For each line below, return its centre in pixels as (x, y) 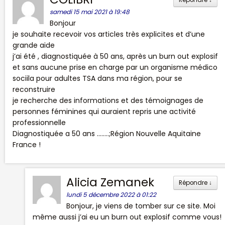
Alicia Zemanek (110, 182)
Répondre (194, 183)
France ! (27, 144)
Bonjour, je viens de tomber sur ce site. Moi (141, 206)
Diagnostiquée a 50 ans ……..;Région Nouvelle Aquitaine (107, 133)
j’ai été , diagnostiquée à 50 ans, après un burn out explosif (115, 56)
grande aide (34, 45)
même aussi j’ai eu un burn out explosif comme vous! (127, 217)
